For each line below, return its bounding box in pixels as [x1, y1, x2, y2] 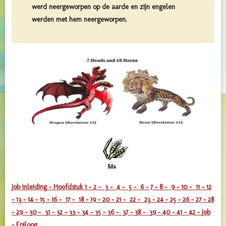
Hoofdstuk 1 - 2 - [53, 183, 103, 192]
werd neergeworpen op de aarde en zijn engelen [32, 2, 175, 11]
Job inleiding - [12, 183, 53, 192]
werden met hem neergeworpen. [32, 15, 127, 24]
